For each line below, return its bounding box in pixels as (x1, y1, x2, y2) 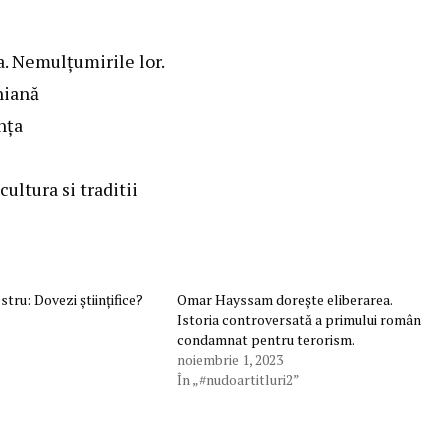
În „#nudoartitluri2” (176, 370, 300, 390)
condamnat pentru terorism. (176, 330, 355, 350)
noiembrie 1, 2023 (176, 350, 283, 370)
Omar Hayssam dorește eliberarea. (176, 290, 392, 310)
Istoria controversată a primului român (176, 310, 421, 330)
